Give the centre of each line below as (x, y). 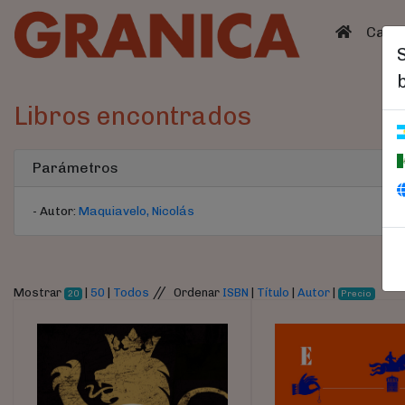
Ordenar (198, 293)
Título (273, 293)
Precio (357, 294)
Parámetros (75, 168)
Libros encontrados (132, 117)
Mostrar (39, 293)
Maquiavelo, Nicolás (137, 211)
